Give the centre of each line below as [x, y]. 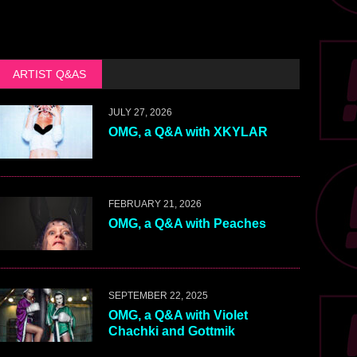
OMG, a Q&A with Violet [178, 316]
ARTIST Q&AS [49, 75]
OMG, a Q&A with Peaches [187, 224]
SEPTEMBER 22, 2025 [158, 296]
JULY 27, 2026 [140, 113]
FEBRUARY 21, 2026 [155, 204]
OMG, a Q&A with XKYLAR [188, 132]
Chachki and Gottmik [171, 331]
